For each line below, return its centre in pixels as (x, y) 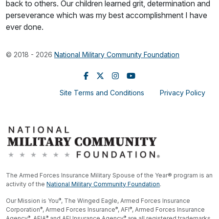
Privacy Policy (183, 92)
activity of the (26, 184)
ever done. (25, 27)
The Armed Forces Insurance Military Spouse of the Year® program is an (109, 175)
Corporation (23, 210)
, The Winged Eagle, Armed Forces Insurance (126, 201)
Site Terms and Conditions (102, 92)
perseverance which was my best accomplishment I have (107, 15)
